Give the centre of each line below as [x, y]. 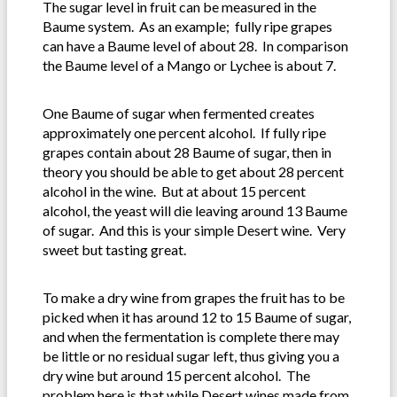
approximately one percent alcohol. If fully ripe [184, 133]
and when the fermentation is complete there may [191, 337]
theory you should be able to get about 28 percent [193, 172]
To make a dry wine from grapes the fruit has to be [194, 298]
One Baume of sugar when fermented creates [179, 113]
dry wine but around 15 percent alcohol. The [176, 376]
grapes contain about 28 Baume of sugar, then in [187, 152]
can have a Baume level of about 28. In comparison [195, 46]
